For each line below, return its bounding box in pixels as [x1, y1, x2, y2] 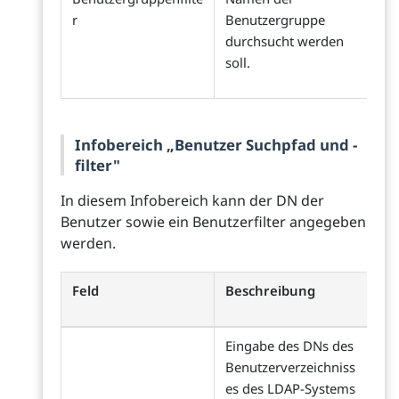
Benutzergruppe [225, 11, 325, 29]
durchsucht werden [225, 32, 344, 51]
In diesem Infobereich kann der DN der [61, 191, 324, 211]
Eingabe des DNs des [225, 337, 354, 355]
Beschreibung [225, 281, 315, 300]
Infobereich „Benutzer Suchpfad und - [75, 134, 357, 156]
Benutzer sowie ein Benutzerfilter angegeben [61, 212, 366, 232]
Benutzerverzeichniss [225, 358, 355, 377]
